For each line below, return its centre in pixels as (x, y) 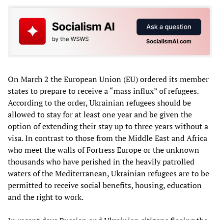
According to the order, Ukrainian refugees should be (99, 102)
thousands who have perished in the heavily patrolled (101, 161)
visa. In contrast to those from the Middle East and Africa (108, 138)
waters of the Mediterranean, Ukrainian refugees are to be (109, 173)
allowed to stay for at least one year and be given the (100, 114)
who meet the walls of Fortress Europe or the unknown (104, 150)
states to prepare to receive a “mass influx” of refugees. (103, 91)
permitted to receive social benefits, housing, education (105, 185)
